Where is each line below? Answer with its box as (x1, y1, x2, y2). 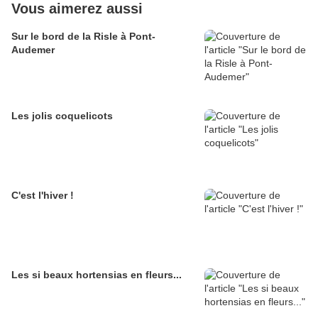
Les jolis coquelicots (11, 110, 113, 122)
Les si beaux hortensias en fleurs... (76, 269, 182, 281)
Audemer (11, 44, 55, 56)
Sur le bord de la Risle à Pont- (11, 31, 155, 43)
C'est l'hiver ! (11, 190, 74, 202)
